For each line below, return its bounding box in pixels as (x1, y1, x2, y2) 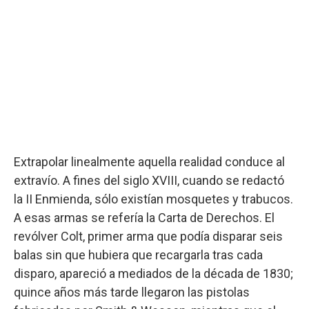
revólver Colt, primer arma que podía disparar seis (14, 229, 283, 243)
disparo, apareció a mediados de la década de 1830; (14, 266, 293, 281)
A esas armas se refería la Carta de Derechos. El (14, 210, 275, 225)
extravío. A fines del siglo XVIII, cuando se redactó (14, 173, 284, 188)
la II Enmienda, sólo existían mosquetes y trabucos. (14, 192, 293, 206)
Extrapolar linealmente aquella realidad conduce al (14, 154, 285, 169)
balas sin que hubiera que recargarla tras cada (14, 248, 263, 262)
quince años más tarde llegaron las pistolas (14, 285, 250, 299)
